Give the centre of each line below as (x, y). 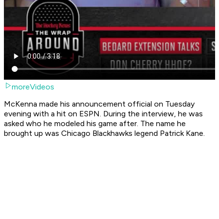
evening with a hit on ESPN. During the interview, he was (103, 114)
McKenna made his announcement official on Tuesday (99, 104)
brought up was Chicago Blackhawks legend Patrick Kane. (105, 133)
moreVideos (33, 87)
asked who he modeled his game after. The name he (95, 124)
